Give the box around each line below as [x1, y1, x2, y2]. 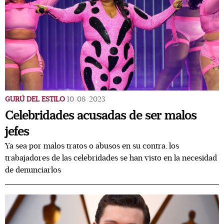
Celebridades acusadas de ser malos [5, 108, 196, 123]
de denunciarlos [5, 165, 61, 175]
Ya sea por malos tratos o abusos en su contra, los [5, 141, 179, 151]
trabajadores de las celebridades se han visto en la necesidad [5, 153, 217, 163]
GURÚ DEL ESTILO [5, 95, 65, 103]
